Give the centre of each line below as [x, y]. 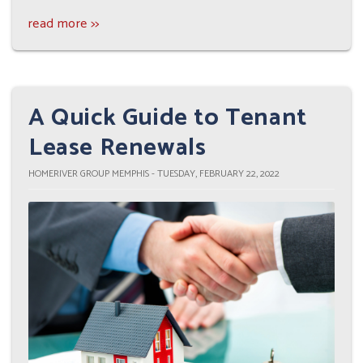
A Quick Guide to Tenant [168, 118]
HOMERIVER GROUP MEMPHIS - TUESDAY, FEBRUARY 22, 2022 [154, 174]
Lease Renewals [117, 148]
